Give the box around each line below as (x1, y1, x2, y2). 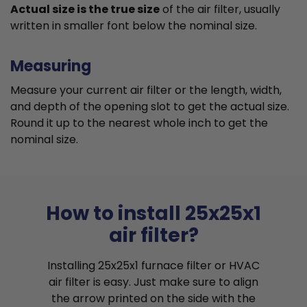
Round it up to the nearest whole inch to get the (10, 115, 268, 132)
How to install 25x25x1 (46, 200, 261, 228)
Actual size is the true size (10, 1, 160, 18)
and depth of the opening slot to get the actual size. (10, 99, 289, 115)
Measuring (10, 56, 91, 77)
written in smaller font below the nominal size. (10, 18, 257, 34)
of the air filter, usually (160, 1, 280, 18)
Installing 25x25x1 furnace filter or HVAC (47, 258, 260, 274)
